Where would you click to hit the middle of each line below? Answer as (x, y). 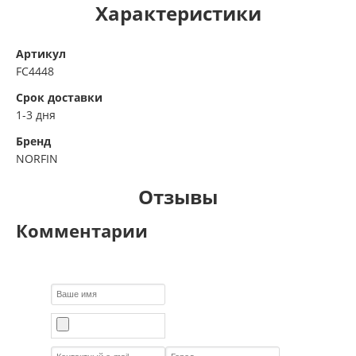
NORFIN (37, 159)
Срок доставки (59, 98)
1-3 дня (36, 115)
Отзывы (178, 197)
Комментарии (82, 231)
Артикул (41, 54)
